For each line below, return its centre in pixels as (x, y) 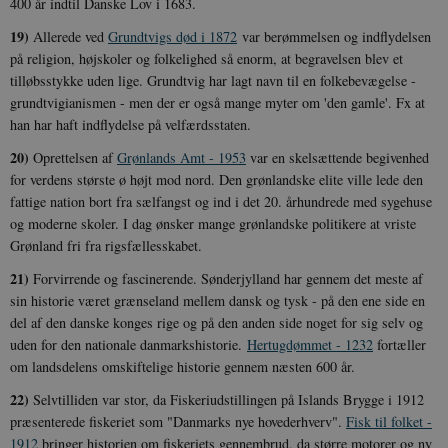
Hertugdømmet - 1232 (310, 344)
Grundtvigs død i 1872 (172, 36)
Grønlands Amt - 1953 (181, 157)
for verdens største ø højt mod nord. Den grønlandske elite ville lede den (216, 179)
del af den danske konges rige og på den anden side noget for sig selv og (216, 322)
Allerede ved (68, 36)
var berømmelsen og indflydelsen (334, 36)
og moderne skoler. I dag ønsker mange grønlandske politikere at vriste (213, 223)
